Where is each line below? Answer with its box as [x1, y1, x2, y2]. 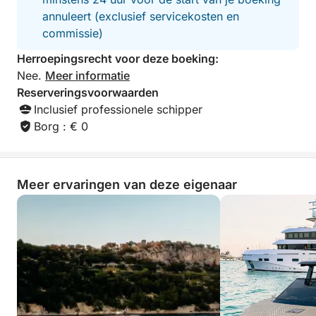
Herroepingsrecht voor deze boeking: [17, 51, 219, 66]
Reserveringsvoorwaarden [17, 85, 159, 99]
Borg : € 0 [34, 119, 88, 133]
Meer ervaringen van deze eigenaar [17, 177, 237, 192]
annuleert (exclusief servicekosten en [42, 9, 239, 23]
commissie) [42, 26, 103, 40]
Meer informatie [45, 68, 130, 83]
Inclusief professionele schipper [34, 102, 202, 116]
